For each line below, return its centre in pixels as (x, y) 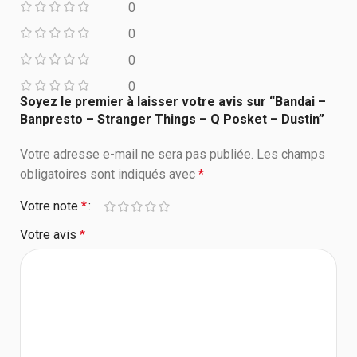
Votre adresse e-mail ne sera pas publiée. (137, 155)
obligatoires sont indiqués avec (109, 175)
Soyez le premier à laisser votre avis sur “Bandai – (173, 102)
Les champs (291, 155)
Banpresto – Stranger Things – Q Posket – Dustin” (172, 120)
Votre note (51, 206)
